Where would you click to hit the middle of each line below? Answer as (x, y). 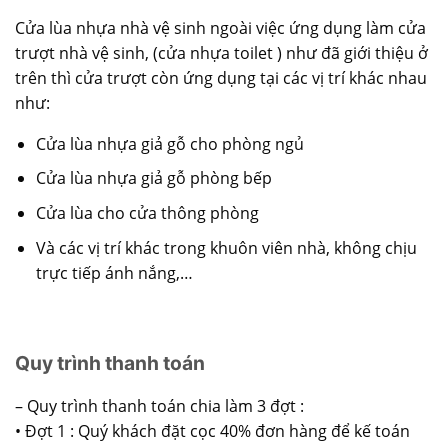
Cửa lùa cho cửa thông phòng (147, 212)
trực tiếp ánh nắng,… (114, 272)
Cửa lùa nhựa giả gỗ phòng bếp (153, 178)
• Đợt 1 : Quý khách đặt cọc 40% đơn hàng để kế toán (212, 430)
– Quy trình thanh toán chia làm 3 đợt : (159, 405)
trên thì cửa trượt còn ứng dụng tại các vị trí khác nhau (221, 77)
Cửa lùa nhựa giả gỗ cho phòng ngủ (169, 143)
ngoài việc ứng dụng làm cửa (316, 27)
